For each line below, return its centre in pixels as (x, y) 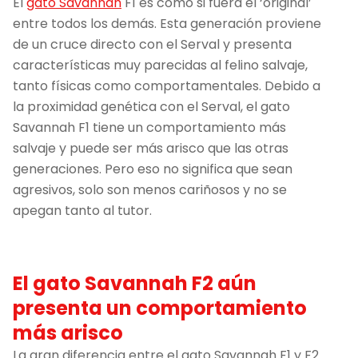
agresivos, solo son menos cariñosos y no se (150, 189)
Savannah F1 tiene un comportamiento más (149, 127)
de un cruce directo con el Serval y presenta (152, 44)
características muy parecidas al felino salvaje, (160, 65)
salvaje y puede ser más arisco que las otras (151, 148)
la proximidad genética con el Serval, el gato (151, 106)
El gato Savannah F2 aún (135, 283)
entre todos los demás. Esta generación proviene (167, 23)
